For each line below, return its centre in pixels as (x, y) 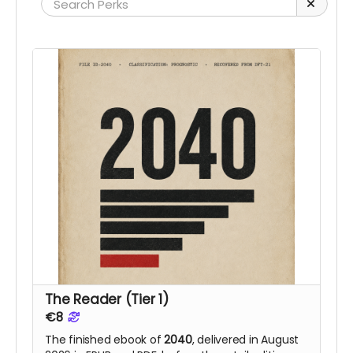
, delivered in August (245, 340)
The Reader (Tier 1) (107, 300)
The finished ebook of (105, 340)
